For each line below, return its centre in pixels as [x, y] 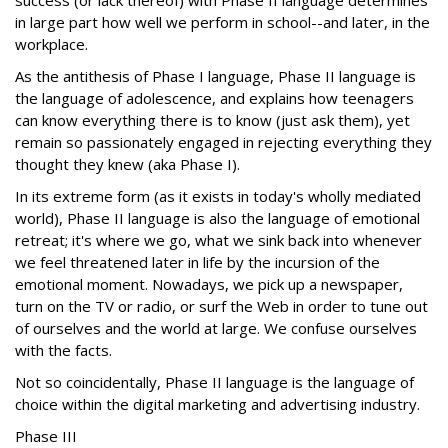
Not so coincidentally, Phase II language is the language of [214, 382]
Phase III [46, 436]
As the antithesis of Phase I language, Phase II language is [215, 76]
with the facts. [63, 350]
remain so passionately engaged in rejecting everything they [223, 142]
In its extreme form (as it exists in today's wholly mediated [218, 196]
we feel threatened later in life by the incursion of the [197, 262]
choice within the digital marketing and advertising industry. [217, 404]
